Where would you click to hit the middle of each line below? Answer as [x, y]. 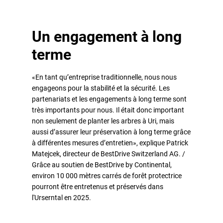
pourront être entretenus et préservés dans [98, 186]
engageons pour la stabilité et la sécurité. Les [101, 88]
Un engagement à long [107, 36]
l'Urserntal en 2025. [61, 197]
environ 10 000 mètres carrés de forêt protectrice [107, 175]
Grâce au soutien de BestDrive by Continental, [102, 165]
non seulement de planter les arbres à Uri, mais [103, 121]
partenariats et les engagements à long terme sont [109, 99]
